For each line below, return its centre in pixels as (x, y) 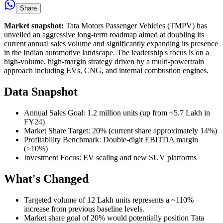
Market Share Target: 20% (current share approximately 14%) (120, 130)
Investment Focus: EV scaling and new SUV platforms (110, 157)
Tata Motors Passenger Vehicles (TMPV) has (135, 25)
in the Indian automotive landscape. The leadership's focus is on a (107, 52)
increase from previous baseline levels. (84, 209)
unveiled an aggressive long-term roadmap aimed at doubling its (104, 34)
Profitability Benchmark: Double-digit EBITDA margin (111, 139)
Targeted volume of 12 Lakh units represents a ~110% (109, 200)
